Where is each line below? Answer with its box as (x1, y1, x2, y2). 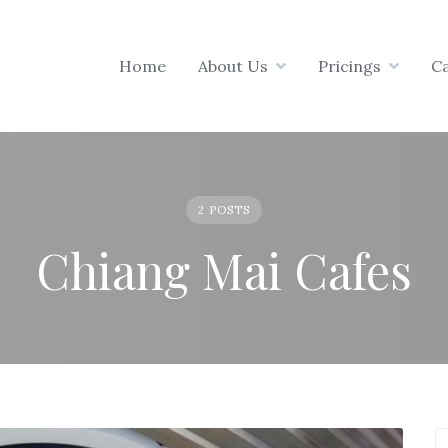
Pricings (318, 56, 381, 76)
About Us (198, 56, 268, 76)
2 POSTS (197, 203, 250, 217)
